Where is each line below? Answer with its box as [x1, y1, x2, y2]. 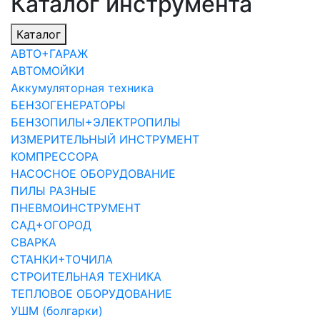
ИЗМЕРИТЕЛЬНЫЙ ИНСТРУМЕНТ [11, 131, 199, 146]
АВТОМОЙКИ [11, 63, 84, 78]
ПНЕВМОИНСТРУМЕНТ [11, 200, 141, 215]
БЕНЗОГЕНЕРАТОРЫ [11, 97, 126, 112]
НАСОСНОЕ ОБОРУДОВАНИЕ [11, 166, 176, 181]
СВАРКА [11, 234, 56, 249]
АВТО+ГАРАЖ [11, 46, 88, 61]
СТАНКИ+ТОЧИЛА [11, 251, 113, 266]
